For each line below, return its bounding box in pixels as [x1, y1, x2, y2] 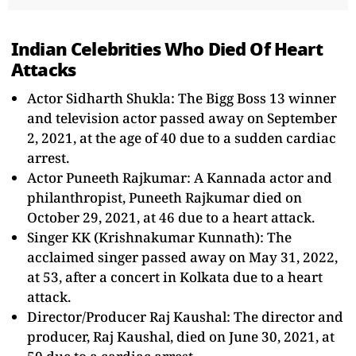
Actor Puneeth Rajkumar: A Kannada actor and [27, 168, 332, 187]
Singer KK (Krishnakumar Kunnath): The [27, 227, 292, 246]
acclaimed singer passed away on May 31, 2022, [27, 247, 338, 266]
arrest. [27, 148, 69, 167]
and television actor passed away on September [27, 108, 337, 127]
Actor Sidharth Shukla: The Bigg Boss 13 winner [27, 88, 336, 107]
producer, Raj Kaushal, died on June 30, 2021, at [27, 327, 335, 346]
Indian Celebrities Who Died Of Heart [11, 35, 323, 63]
